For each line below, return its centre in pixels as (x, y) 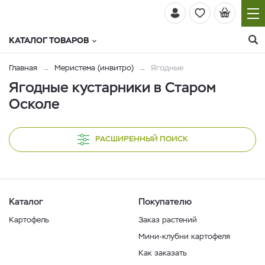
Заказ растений (168, 220)
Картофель (29, 220)
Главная (23, 68)
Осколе (34, 104)
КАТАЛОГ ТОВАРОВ (49, 40)
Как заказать (163, 253)
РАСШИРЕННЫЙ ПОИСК (141, 139)
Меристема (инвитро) (95, 68)
